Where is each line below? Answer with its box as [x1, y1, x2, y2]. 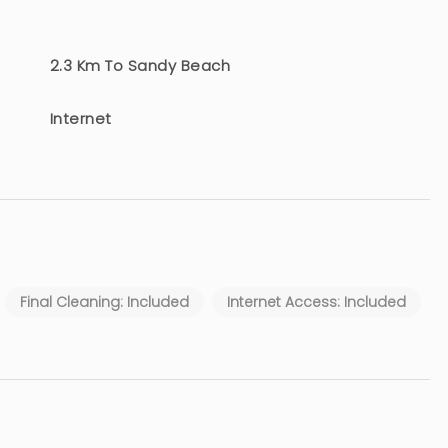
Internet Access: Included [227, 292, 406, 312]
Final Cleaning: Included [20, 292, 189, 312]
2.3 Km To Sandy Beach [50, 55, 231, 76]
